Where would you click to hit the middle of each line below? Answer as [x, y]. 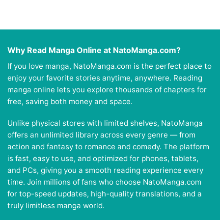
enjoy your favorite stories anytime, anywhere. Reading [105, 78]
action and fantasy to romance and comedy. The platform [108, 147]
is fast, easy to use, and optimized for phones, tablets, [103, 159]
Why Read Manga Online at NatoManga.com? [94, 50]
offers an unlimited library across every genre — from [101, 135]
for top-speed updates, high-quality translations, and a [105, 194]
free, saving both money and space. [70, 102]
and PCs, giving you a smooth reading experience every [105, 170]
